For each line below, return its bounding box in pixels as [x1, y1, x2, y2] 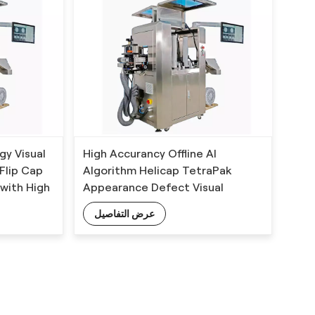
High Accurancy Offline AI [83, 148, 217, 160]
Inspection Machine [83, 198, 188, 211]
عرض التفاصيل [94, 208, 155, 220]
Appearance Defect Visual [83, 181, 224, 194]
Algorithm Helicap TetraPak [83, 165, 233, 177]
